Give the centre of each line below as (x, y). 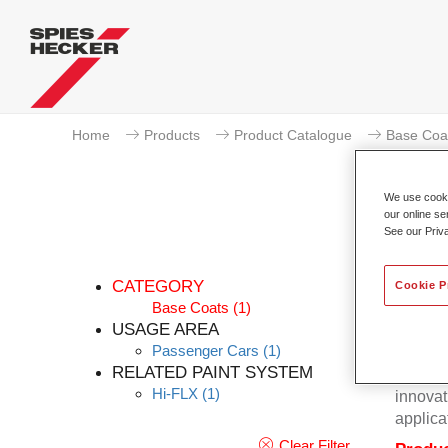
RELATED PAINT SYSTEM (212, 372)
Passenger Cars (205, 350)
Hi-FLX (175, 393)
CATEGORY (158, 286)
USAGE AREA (165, 329)
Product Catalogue (293, 135)
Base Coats (190, 307)
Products (172, 135)
